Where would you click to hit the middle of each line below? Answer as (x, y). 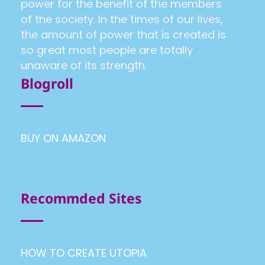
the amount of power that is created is (123, 35)
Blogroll (47, 84)
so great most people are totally (107, 50)
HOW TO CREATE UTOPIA (84, 253)
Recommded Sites (81, 198)
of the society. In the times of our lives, (122, 20)
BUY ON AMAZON (63, 138)
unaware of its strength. (84, 66)
